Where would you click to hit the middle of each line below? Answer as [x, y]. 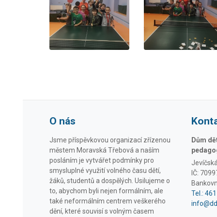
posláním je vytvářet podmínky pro [102, 160]
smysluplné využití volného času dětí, [105, 170]
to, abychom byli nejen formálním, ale [106, 191]
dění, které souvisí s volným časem [102, 211]
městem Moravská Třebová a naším [104, 150]
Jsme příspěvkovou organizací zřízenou [110, 140]
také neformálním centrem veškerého [108, 201]
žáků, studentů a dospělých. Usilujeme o [110, 180]
